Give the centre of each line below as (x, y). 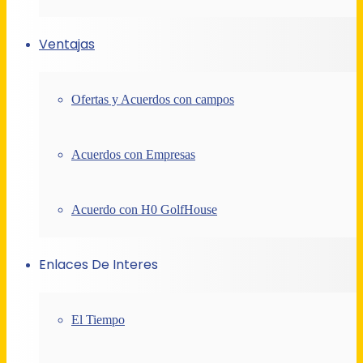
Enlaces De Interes (98, 264)
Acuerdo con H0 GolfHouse (144, 209)
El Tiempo (98, 319)
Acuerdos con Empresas (133, 154)
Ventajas (67, 44)
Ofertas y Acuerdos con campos (153, 99)
